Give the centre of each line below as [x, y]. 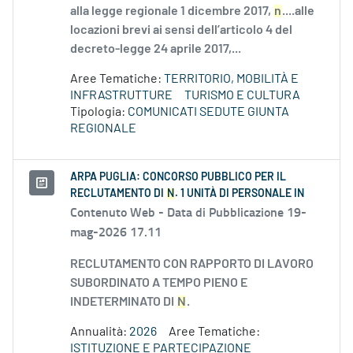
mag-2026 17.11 [116, 232]
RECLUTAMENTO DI [118, 194]
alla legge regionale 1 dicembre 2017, [172, 11]
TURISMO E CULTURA [242, 96]
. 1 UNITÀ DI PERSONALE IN [240, 194]
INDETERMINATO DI [123, 302]
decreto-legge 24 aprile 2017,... [156, 49]
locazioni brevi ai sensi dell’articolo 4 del [181, 30]
